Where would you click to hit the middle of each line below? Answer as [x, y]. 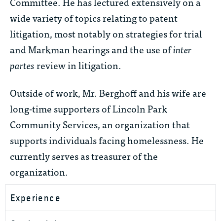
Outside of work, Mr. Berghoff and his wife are [108, 92]
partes [22, 65]
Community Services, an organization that [100, 124]
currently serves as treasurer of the [84, 155]
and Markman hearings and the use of [92, 49]
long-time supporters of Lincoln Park [89, 108]
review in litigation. [78, 65]
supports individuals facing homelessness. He [107, 140]
